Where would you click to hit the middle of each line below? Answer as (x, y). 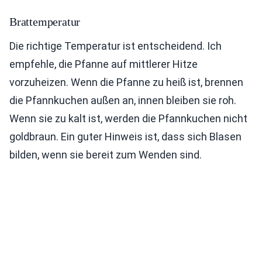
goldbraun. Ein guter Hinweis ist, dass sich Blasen (125, 137)
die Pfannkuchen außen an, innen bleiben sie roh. (123, 101)
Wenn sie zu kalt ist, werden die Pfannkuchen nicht (128, 119)
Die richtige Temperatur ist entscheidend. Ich (116, 46)
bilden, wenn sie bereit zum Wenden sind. (106, 155)
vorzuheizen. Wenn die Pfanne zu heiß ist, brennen (126, 82)
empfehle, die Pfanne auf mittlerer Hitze (104, 64)
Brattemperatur (45, 22)
